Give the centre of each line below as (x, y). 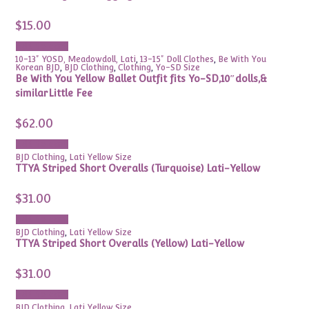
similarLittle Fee (54, 93)
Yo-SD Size (178, 68)
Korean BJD (38, 68)
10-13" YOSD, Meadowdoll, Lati (76, 59)
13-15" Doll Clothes (177, 59)
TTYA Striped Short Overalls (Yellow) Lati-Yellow (130, 243)
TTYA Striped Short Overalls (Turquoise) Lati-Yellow (138, 168)
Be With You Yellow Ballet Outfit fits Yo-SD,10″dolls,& (141, 79)
